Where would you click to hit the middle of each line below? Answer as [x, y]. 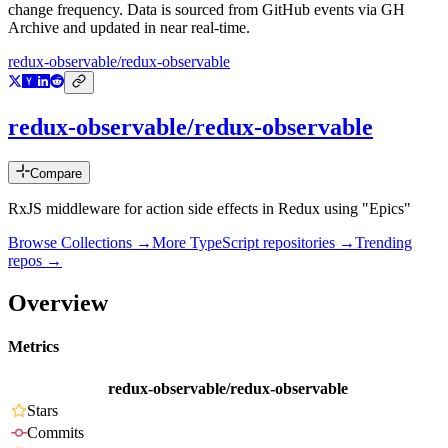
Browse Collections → [80, 243]
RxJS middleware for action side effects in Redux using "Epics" [209, 209]
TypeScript [224, 243]
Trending [383, 243]
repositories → [307, 243]
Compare [56, 174]
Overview [58, 302]
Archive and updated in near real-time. [129, 28]
